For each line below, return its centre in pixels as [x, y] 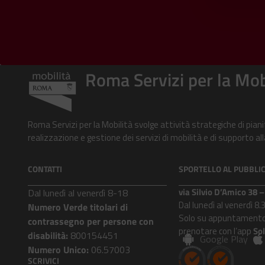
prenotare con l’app [216, 231]
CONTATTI [45, 169]
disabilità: [48, 235]
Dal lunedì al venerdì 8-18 [78, 193]
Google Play [224, 239]
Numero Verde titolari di [78, 207]
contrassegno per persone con [91, 221]
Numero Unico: [58, 249]
